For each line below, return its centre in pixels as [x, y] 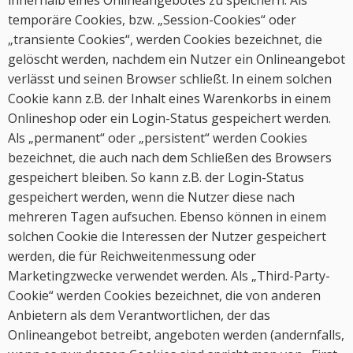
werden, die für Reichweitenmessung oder [132, 256]
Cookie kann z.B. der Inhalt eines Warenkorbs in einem [169, 98]
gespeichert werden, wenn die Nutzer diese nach [151, 197]
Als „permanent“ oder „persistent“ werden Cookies [158, 138]
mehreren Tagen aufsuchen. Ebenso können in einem [167, 217]
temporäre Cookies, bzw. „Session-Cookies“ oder [152, 20]
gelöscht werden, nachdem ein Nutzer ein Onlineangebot [176, 59]
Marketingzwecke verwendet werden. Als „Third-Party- [169, 276]
